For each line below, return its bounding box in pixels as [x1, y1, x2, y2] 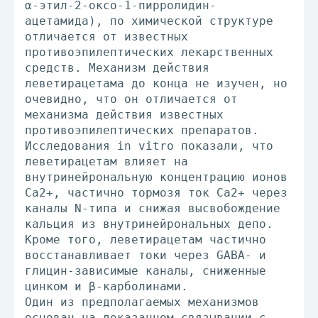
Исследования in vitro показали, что [25, 139, 273, 153]
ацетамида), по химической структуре [25, 14, 273, 28]
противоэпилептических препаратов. [25, 124, 259, 137]
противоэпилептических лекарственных [25, 45, 273, 59]
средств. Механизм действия [25, 61, 209, 75]
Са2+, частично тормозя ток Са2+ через [25, 186, 287, 199]
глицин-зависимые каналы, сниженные [25, 264, 266, 278]
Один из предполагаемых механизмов [25, 295, 259, 309]
